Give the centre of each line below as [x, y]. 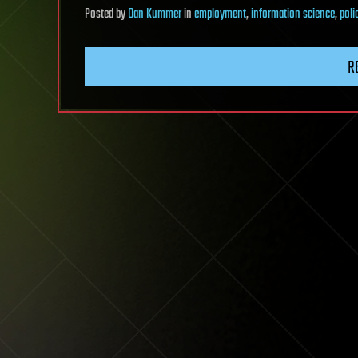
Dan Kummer [155, 15]
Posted [100, 15]
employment [220, 15]
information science [293, 15]
